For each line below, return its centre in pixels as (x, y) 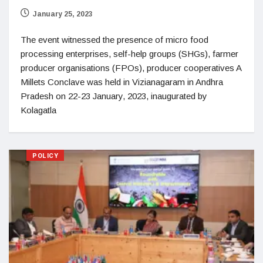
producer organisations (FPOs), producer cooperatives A (131, 68)
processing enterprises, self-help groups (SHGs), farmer (129, 54)
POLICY (45, 156)
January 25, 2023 (63, 14)
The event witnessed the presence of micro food (114, 40)
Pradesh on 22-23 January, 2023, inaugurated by (114, 96)
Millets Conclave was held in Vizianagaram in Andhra (122, 82)
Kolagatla (38, 110)
